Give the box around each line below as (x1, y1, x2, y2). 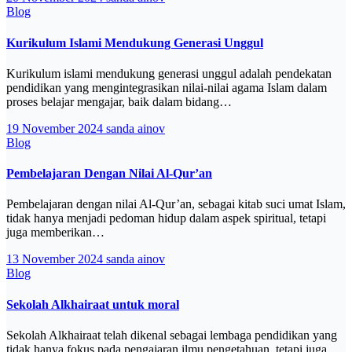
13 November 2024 (6, 252, 106, 266)
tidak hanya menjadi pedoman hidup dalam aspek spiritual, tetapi (6, 211, 326, 225)
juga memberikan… (6, 225, 104, 240)
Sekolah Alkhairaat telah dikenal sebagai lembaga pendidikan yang (6, 328, 337, 342)
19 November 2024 (6, 121, 106, 135)
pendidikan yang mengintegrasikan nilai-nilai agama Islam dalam (6, 80, 327, 94)
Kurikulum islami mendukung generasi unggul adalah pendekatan (6, 66, 332, 80)
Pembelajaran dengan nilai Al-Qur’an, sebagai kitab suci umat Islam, (6, 197, 346, 211)
